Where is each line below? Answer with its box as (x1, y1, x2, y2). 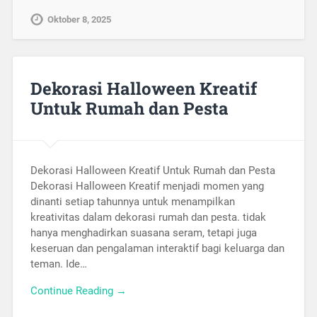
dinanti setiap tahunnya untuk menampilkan (30, 195, 235, 208)
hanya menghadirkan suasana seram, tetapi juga (30, 226, 257, 239)
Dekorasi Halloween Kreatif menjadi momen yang (30, 179, 264, 192)
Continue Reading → (30, 284, 127, 298)
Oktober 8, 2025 (47, 13, 111, 25)
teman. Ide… (30, 257, 87, 270)
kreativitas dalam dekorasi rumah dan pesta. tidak (30, 210, 266, 224)
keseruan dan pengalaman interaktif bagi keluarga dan (30, 241, 284, 255)
